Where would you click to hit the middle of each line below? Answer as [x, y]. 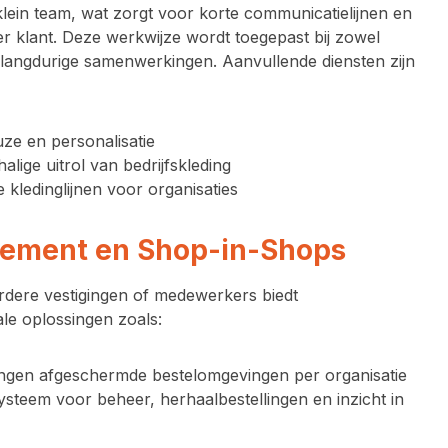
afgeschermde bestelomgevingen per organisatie [220, 375]
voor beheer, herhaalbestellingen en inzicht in [227, 399]
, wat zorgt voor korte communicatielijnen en [241, 13]
